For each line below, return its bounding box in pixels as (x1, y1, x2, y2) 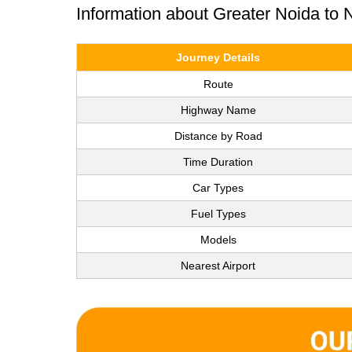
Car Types (192, 181, 244, 194)
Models (200, 233, 236, 246)
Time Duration (183, 155, 253, 168)
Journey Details (176, 50, 260, 64)
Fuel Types (190, 207, 246, 220)
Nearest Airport (181, 258, 255, 272)
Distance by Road (174, 129, 262, 142)
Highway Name (180, 103, 256, 116)
